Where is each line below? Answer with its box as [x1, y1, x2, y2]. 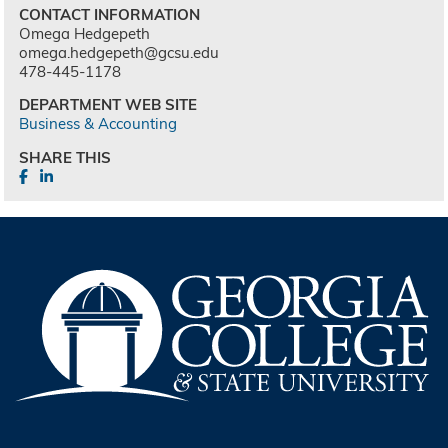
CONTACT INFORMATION [19, 4, 201, 24]
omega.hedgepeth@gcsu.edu [19, 42, 220, 62]
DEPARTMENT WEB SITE [19, 95, 198, 115]
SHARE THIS [19, 148, 112, 168]
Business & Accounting [19, 114, 178, 134]
